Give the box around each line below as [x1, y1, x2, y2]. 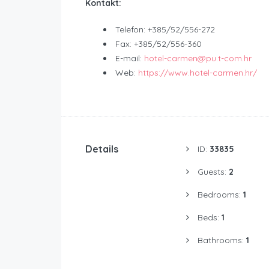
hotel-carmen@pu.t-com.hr [144, 52, 252, 64]
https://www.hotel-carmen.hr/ [138, 67, 257, 78]
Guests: [197, 166, 229, 177]
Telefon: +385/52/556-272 [115, 23, 215, 35]
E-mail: [115, 52, 144, 64]
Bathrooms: [197, 234, 246, 246]
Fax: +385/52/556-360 [115, 38, 202, 49]
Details [85, 142, 118, 155]
